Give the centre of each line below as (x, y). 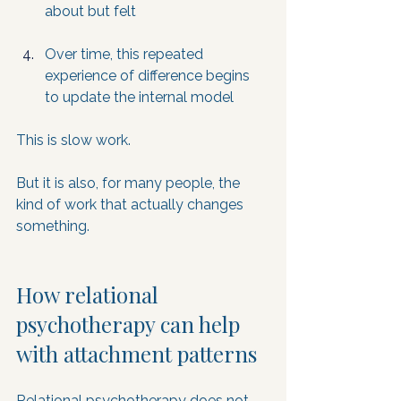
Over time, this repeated (126, 54)
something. (53, 226)
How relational (90, 294)
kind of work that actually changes (132, 205)
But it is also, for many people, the (130, 183)
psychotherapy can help (131, 324)
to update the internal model (139, 97)
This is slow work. (75, 140)
